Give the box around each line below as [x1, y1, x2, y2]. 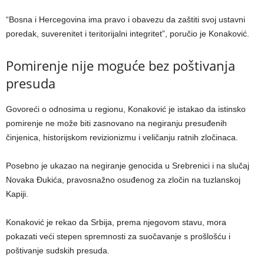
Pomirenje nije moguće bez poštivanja [6, 57, 235, 75]
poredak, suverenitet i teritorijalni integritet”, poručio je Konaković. [6, 29, 249, 39]
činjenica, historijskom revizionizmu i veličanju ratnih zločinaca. [6, 133, 238, 143]
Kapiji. [6, 189, 28, 199]
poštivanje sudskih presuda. [6, 246, 110, 256]
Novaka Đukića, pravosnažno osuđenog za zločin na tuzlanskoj [6, 175, 240, 185]
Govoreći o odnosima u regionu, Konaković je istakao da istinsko [6, 104, 246, 114]
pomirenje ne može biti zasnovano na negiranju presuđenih [6, 118, 227, 128]
